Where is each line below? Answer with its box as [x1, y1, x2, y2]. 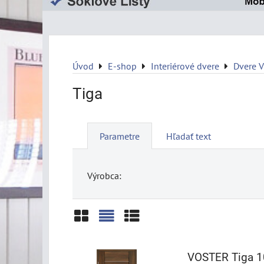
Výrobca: [87, 169, 121, 181]
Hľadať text [166, 130, 211, 142]
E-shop [108, 60, 137, 72]
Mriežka [72, 229, 124, 248]
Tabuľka [123, 229, 173, 248]
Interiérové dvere [151, 60, 219, 72]
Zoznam [98, 229, 149, 248]
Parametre [100, 130, 140, 142]
